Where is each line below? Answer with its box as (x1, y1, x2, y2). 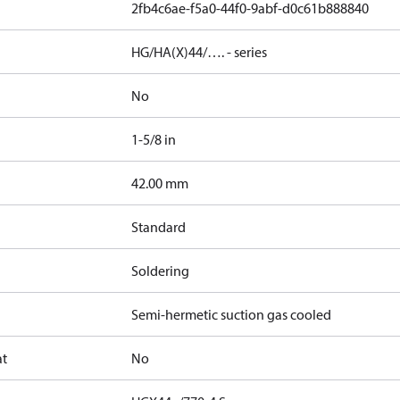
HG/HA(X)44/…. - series (131, 43, 268, 61)
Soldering (131, 262, 190, 279)
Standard (131, 218, 187, 236)
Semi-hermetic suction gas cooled (131, 305, 332, 323)
